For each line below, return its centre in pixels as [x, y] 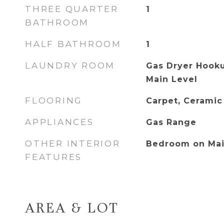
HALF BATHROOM [73, 44]
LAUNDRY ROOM [70, 65]
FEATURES [53, 157]
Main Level [171, 79]
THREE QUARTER [72, 9]
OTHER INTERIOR [73, 143]
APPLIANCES [59, 122]
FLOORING [54, 100]
